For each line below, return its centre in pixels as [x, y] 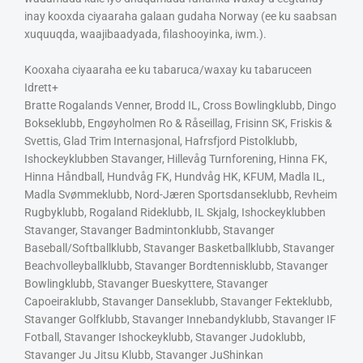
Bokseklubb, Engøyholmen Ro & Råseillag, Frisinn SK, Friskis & [178, 123]
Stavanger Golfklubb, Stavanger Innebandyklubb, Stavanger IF [180, 319]
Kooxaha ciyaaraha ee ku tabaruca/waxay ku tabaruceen [168, 69]
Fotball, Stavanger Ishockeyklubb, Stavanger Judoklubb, [165, 337]
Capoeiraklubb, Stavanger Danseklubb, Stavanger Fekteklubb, [178, 301]
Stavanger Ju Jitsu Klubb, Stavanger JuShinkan [144, 354]
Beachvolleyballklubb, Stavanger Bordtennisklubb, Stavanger [176, 265]
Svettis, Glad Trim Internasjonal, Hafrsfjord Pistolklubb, [161, 141]
